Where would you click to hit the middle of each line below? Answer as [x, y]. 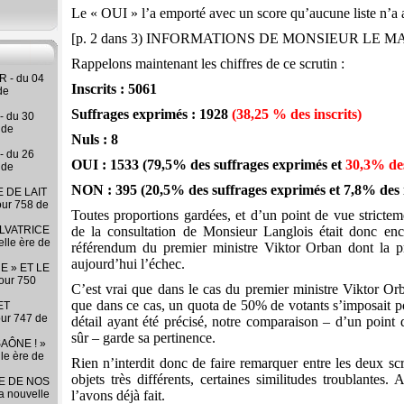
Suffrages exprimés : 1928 [151, 115]
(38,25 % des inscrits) [297, 115]
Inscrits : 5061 [114, 89]
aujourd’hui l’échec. [128, 264]
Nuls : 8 [95, 140]
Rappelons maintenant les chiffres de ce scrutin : [208, 64]
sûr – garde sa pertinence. [143, 338]
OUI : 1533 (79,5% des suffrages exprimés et [208, 165]
